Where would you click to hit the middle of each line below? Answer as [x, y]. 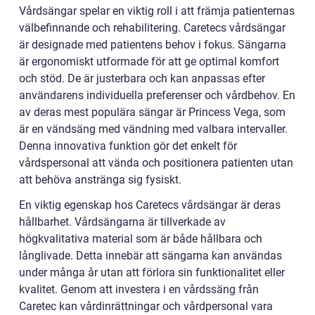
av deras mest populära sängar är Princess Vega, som [152, 112]
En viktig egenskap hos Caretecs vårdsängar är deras [150, 205]
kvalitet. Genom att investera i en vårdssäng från [139, 289]
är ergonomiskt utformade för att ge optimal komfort [149, 62]
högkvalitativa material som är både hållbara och [141, 239]
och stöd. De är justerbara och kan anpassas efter [142, 78]
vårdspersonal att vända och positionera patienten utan [156, 163]
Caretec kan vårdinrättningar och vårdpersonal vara [146, 306]
